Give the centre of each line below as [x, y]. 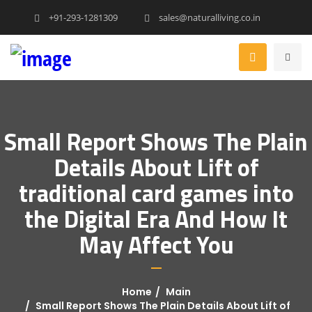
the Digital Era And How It [156, 218]
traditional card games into [156, 193]
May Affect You [156, 244]
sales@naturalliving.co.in [209, 17]
